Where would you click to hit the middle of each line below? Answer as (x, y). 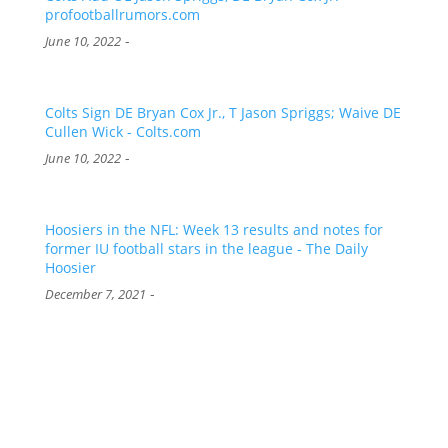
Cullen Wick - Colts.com (122, 132)
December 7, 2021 (95, 294)
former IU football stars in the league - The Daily (206, 248)
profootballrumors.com (122, 15)
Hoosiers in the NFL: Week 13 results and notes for (213, 229)
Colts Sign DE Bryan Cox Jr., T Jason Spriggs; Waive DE (222, 113)
